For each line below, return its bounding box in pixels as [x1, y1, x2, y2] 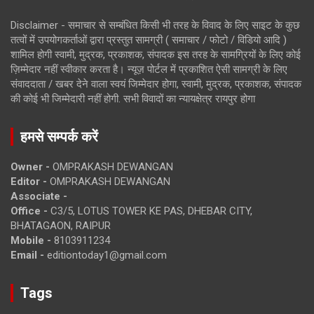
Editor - [11, 175, 47, 189]
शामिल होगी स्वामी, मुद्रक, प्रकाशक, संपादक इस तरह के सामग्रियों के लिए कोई [11, 48, 301, 62]
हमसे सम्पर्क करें [20, 128, 98, 146]
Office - [11, 205, 48, 218]
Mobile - [11, 234, 51, 247]
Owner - [11, 161, 50, 174]
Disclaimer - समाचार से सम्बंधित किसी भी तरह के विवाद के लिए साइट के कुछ [11, 19, 300, 32]
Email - [11, 249, 44, 262]
